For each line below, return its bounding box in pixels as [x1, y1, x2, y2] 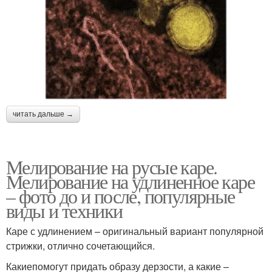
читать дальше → [13, 109, 73, 118]
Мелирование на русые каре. [6, 153, 217, 180]
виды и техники [6, 197, 123, 223]
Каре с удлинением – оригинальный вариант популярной [6, 223, 263, 238]
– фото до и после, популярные [6, 182, 235, 209]
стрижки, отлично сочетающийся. [6, 238, 155, 253]
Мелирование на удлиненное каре [6, 168, 254, 194]
